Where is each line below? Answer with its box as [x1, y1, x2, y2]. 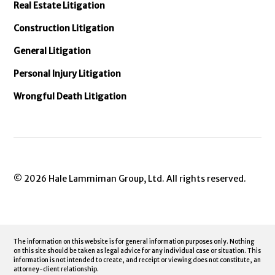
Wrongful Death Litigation [14, 90, 127, 102]
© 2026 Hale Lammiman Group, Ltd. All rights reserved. [14, 172, 247, 184]
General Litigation [14, 45, 91, 56]
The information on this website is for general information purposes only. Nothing [14, 237, 255, 246]
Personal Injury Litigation [14, 68, 122, 79]
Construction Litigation [14, 22, 115, 34]
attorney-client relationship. [14, 265, 99, 273]
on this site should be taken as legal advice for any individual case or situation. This [14, 246, 261, 255]
